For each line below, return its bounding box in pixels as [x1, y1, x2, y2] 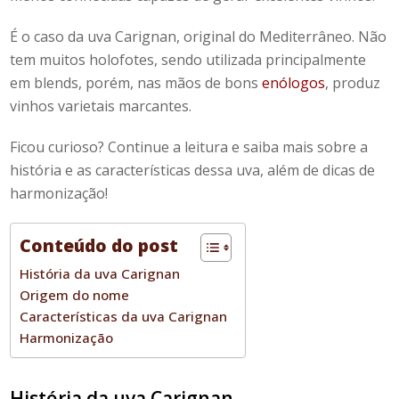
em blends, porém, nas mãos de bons [10, 72, 263, 93]
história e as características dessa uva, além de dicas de [10, 159, 376, 180]
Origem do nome [20, 285, 130, 304]
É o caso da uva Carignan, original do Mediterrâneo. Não [10, 26, 387, 46]
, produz [325, 72, 381, 93]
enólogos [262, 72, 326, 93]
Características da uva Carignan [20, 306, 228, 325]
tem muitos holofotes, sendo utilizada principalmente [10, 49, 367, 69]
